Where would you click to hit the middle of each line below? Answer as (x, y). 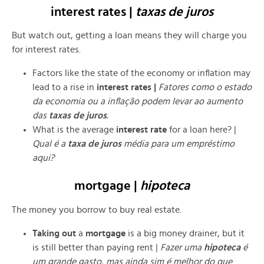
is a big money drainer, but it (185, 233)
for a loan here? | (202, 130)
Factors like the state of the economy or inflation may (141, 73)
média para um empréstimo (178, 144)
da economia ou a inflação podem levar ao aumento (138, 102)
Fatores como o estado (205, 88)
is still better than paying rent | (96, 247)
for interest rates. (46, 50)
